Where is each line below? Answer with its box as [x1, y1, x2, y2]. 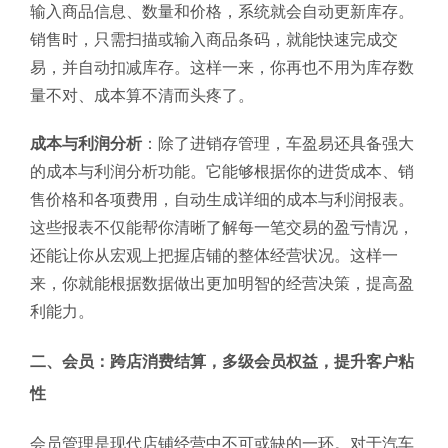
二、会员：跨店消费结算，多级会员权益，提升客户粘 [30, 352, 414, 370]
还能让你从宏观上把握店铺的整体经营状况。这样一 [30, 246, 398, 264]
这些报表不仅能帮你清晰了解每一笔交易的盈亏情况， [30, 218, 414, 236]
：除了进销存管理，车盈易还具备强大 [142, 134, 414, 152]
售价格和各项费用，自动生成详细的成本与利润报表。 [30, 190, 414, 208]
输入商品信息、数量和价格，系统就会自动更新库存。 [30, 2, 414, 20]
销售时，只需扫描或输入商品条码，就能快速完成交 [30, 30, 398, 48]
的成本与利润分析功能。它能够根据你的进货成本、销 [30, 162, 414, 180]
